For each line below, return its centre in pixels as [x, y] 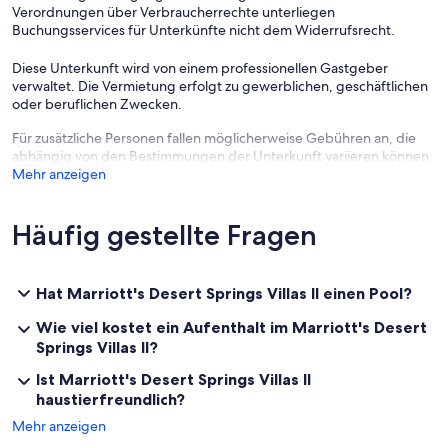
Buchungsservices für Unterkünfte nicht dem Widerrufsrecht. [203, 30]
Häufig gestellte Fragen [164, 235]
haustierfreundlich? [110, 399]
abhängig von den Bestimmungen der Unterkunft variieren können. [222, 156]
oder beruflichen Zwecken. [97, 104]
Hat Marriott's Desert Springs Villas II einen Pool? [224, 293]
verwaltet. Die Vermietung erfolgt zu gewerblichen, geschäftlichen [220, 86]
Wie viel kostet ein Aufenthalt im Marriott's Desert [231, 327]
